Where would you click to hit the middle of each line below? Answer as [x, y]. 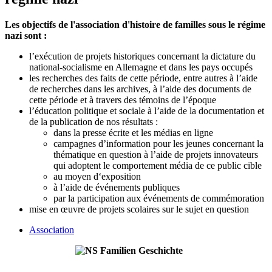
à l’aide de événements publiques [117, 187]
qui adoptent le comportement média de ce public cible [158, 165]
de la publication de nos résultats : [93, 121]
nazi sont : [26, 35]
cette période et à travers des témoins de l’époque [123, 100]
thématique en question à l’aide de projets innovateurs [156, 154]
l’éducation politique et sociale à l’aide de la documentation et [147, 110]
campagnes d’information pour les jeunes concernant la [158, 143]
